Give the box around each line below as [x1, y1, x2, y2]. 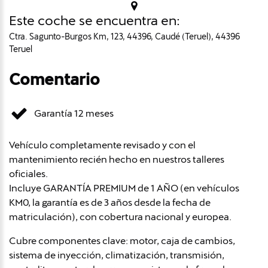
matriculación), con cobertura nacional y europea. [9, 211, 232, 223]
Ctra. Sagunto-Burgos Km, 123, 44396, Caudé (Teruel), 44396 [9, 31, 240, 41]
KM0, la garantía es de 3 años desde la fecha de [9, 196, 211, 208]
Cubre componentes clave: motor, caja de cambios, [9, 234, 235, 246]
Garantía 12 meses [34, 107, 114, 119]
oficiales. [9, 167, 48, 179]
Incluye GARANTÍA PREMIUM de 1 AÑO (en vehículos [9, 182, 239, 194]
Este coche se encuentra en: [9, 13, 180, 28]
